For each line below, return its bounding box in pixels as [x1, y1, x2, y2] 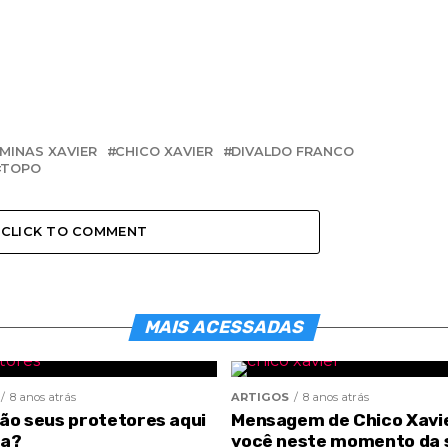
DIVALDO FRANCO [231, 144, 354, 160]
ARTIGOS [231, 390, 290, 405]
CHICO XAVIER [115, 144, 213, 160]
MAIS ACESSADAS [141, 317, 307, 338]
